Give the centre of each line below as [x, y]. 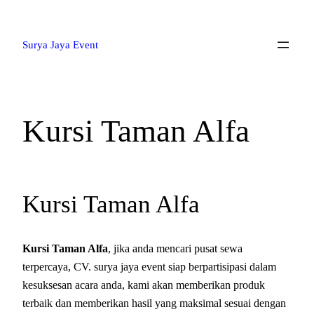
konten [20, 47]
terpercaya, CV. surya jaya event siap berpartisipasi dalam [149, 267]
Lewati [20, 13]
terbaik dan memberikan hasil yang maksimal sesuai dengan [154, 303]
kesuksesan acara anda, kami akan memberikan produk [144, 285]
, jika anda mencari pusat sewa [175, 249]
